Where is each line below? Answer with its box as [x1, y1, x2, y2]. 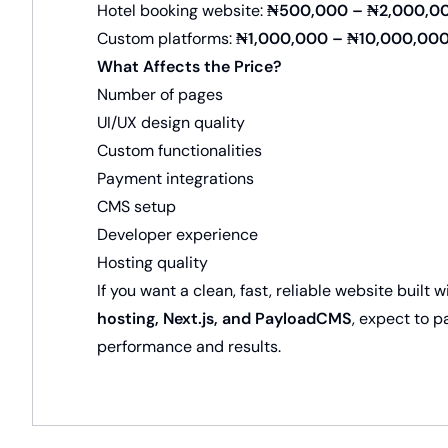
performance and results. [97, 336, 281, 357]
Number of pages [97, 84, 223, 105]
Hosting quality [97, 252, 208, 273]
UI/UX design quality [97, 112, 245, 133]
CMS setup [97, 196, 176, 217]
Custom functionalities [97, 140, 262, 161]
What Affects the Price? [97, 56, 282, 77]
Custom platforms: [97, 28, 236, 49]
